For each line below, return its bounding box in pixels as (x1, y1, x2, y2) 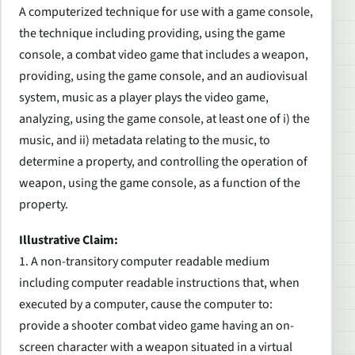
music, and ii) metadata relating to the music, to (19, 131, 270, 149)
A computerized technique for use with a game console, (19, 2, 313, 21)
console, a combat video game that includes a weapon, (19, 45, 308, 63)
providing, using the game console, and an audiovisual (19, 67, 307, 85)
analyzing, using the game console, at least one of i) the (19, 109, 310, 128)
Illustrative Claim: (19, 231, 118, 250)
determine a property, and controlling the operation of (19, 152, 307, 170)
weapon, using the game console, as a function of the (19, 174, 300, 192)
